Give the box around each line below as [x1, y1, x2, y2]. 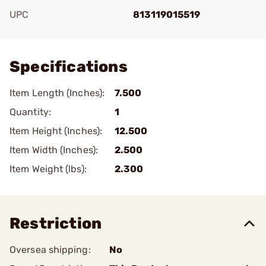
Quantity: [9, 106, 51, 118]
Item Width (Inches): [9, 144, 98, 156]
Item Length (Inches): [9, 87, 105, 99]
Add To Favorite [26, 26, 96, 37]
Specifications [9, 58, 128, 76]
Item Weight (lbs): [9, 163, 87, 175]
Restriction [9, 214, 102, 233]
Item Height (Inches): [9, 125, 103, 137]
